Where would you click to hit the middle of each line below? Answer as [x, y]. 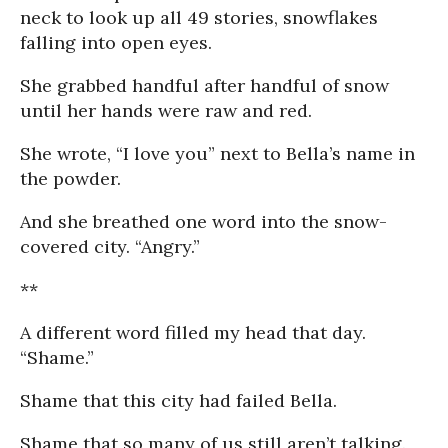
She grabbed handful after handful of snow [204, 85]
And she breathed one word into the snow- [203, 221]
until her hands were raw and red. [166, 110]
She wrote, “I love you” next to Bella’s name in [217, 153]
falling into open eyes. [116, 42]
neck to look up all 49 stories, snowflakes [199, 17]
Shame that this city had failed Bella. [178, 400]
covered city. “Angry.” [110, 246]
